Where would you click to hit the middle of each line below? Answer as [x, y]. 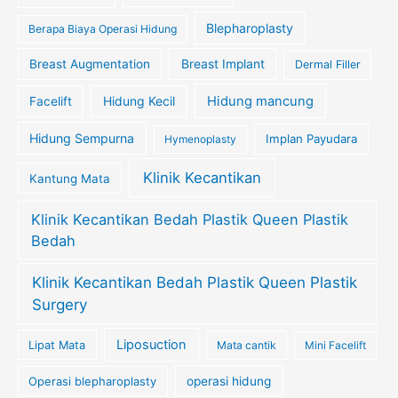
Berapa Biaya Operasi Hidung [102, 29]
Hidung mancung [260, 101]
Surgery [59, 304]
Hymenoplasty [200, 139]
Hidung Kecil [139, 100]
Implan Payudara [311, 139]
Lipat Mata [57, 345]
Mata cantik [246, 345]
